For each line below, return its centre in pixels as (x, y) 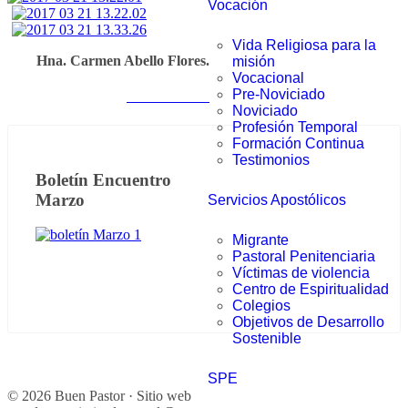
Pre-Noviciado (279, 94)
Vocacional (268, 78)
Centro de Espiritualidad (311, 289)
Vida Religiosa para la (304, 45)
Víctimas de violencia (301, 273)
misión (254, 61)
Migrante (260, 240)
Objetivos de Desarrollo (308, 322)
